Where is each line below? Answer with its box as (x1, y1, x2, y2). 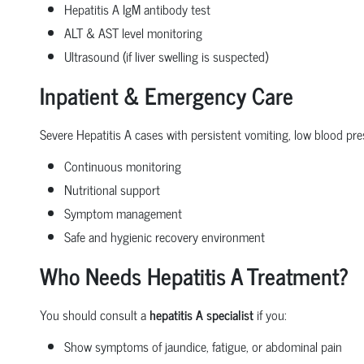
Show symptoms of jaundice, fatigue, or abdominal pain (63, 335, 342, 357)
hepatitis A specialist (149, 303, 253, 325)
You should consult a (39, 303, 149, 325)
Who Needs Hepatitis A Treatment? (39, 256, 349, 294)
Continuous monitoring (63, 154, 181, 176)
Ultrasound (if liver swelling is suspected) (63, 45, 268, 67)
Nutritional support (63, 178, 160, 200)
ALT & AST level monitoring (63, 21, 202, 43)
